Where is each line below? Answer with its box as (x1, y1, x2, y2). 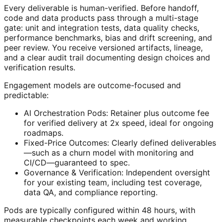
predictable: (4, 90, 49, 100)
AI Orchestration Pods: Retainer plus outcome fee (24, 108, 209, 118)
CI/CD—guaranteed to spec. (24, 158, 130, 167)
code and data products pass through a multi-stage (4, 13, 198, 23)
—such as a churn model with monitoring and (24, 148, 194, 158)
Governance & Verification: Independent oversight (24, 167, 210, 177)
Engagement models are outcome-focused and (4, 80, 181, 90)
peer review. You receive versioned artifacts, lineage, (4, 43, 203, 53)
